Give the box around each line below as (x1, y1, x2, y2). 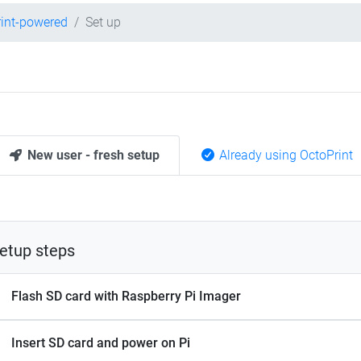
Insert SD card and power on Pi (11, 335, 190, 351)
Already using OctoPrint (216, 147, 353, 164)
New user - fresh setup (24, 147, 160, 164)
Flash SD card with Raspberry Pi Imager (11, 288, 241, 305)
